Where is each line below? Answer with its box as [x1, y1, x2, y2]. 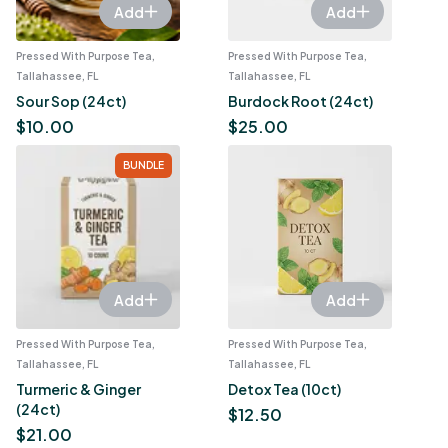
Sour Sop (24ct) [16, 92, 126, 110]
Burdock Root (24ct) [228, 92, 373, 110]
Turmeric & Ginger [16, 380, 141, 398]
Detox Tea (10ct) [228, 380, 341, 398]
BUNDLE [123, 159, 164, 171]
